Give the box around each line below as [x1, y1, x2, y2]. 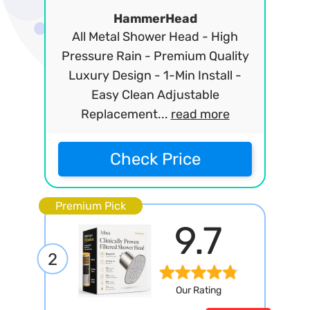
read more [170, 107, 230, 122]
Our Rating [175, 284, 221, 297]
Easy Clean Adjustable [91, 87, 219, 102]
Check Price [109, 149, 201, 169]
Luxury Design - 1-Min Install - [69, 68, 241, 83]
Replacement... [80, 107, 171, 122]
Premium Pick [55, 199, 126, 212]
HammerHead [113, 11, 197, 26]
